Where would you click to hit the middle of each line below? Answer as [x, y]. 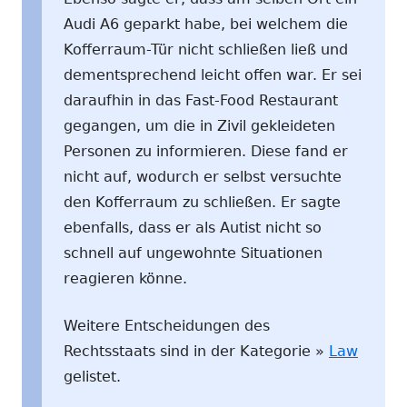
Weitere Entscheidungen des [167, 325]
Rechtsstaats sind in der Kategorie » [196, 351]
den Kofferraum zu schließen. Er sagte [202, 202]
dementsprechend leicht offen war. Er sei [213, 74]
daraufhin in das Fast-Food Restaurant [201, 100]
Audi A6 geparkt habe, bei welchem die [206, 24]
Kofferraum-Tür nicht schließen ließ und [206, 49]
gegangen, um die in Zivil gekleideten [199, 125]
